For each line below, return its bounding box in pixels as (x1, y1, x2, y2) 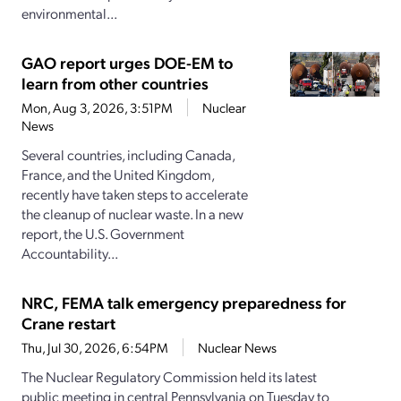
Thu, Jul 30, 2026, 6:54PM (21, 338, 168, 357)
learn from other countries (21, 73, 209, 94)
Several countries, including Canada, (21, 145, 235, 165)
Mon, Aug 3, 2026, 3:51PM (21, 98, 173, 117)
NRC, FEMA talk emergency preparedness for (21, 292, 346, 313)
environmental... (21, 4, 117, 23)
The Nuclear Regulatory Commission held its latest (21, 367, 317, 387)
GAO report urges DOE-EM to (21, 52, 233, 73)
